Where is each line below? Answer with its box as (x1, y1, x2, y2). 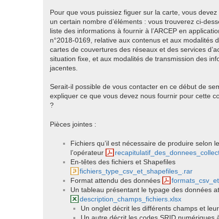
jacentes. (49, 64, 78, 72)
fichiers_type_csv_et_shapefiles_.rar (80, 167, 193, 175)
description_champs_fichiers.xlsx (80, 195, 182, 203)
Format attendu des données (70, 176, 162, 184)
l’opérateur (70, 148, 106, 156)
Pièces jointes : (49, 120, 96, 128)
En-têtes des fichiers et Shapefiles (70, 157, 175, 166)
